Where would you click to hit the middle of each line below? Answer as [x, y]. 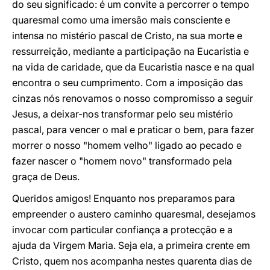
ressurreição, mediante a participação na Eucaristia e [130, 51]
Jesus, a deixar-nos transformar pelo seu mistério [123, 114]
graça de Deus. [46, 177]
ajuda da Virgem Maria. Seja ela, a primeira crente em [131, 245]
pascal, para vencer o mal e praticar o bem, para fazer [133, 130]
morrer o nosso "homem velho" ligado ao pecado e [127, 145]
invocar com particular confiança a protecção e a [122, 230]
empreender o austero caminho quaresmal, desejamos [134, 214]
